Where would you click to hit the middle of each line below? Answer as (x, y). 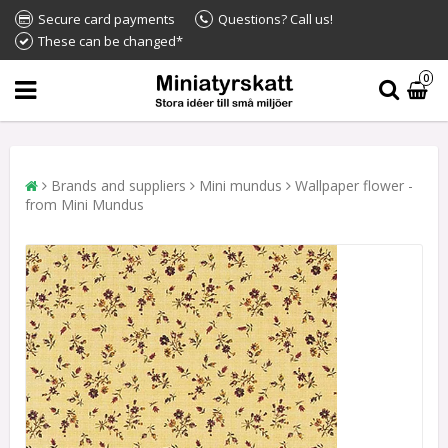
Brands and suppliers (118, 185)
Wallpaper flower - (354, 185)
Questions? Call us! (275, 19)
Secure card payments (106, 19)
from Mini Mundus (84, 204)
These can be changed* (110, 41)
